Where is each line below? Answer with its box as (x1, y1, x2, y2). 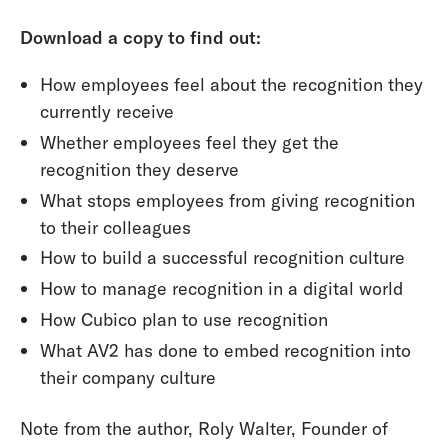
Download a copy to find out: (19, 25, 261, 49)
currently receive (39, 99, 174, 123)
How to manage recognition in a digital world (39, 277, 403, 301)
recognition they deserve (39, 157, 239, 181)
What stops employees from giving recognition (39, 188, 415, 212)
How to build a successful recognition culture (39, 246, 405, 270)
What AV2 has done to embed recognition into (39, 339, 411, 363)
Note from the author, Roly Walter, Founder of (19, 417, 388, 441)
